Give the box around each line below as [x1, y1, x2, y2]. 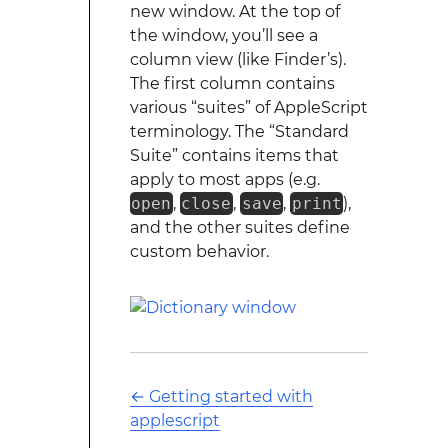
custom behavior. [129, 242, 269, 261]
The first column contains [129, 74, 335, 93]
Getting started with [148, 387, 313, 406]
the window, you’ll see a [129, 26, 318, 45]
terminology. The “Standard [129, 122, 349, 141]
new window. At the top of [129, 2, 340, 21]
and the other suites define [129, 218, 350, 237]
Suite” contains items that [129, 146, 339, 165]
